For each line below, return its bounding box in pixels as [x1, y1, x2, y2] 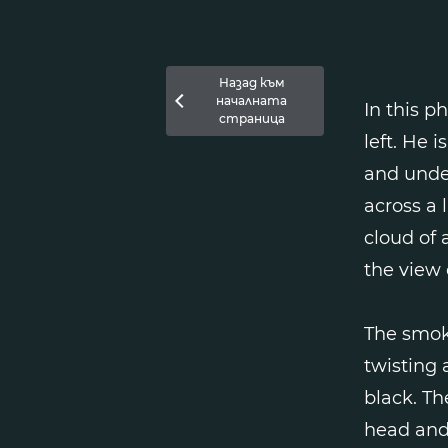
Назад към [218, 74, 285, 90]
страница [218, 110, 285, 126]
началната [216, 92, 288, 108]
